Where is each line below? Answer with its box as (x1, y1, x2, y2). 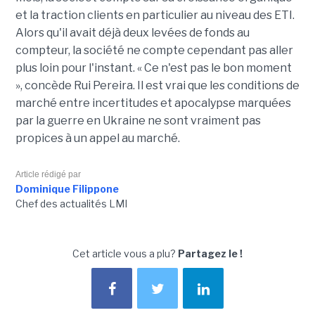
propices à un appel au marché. (15, 131, 180, 146)
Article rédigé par (15, 169, 81, 180)
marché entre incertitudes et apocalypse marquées (15, 96, 291, 110)
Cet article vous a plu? (72, 247, 178, 260)
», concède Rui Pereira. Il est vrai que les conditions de (15, 79, 300, 93)
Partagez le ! (178, 247, 243, 260)
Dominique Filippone (15, 183, 119, 195)
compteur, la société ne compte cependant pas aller (15, 44, 293, 58)
